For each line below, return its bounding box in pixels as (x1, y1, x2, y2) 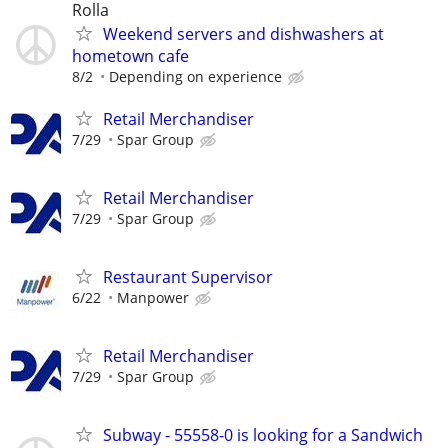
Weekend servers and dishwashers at (103, 23, 384, 46)
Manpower (117, 288, 189, 307)
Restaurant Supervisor (103, 266, 273, 288)
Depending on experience (109, 67, 282, 87)
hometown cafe (72, 45, 189, 68)
